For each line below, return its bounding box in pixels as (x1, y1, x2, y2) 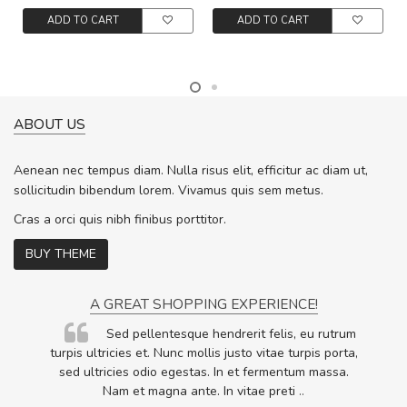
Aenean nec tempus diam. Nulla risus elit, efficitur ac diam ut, (14, 162, 368, 180)
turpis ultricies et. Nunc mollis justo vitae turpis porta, (49, 344, 358, 362)
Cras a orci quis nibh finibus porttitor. (14, 211, 226, 229)
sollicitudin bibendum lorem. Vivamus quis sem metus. (14, 182, 323, 200)
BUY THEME (25, 245, 96, 263)
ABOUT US (14, 114, 85, 134)
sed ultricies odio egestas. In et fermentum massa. (58, 363, 349, 382)
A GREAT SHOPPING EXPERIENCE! (89, 294, 318, 314)
